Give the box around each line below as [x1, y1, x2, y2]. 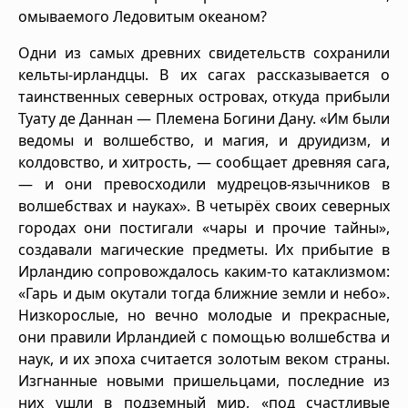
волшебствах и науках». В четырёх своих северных [18, 195, 390, 216]
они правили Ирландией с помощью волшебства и [18, 326, 390, 347]
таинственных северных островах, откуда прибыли [18, 86, 390, 107]
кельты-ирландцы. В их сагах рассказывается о [18, 64, 390, 85]
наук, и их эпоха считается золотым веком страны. [18, 348, 390, 369]
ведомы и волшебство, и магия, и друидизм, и [18, 129, 390, 150]
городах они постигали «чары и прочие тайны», [18, 217, 390, 238]
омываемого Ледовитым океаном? [18, 5, 267, 26]
